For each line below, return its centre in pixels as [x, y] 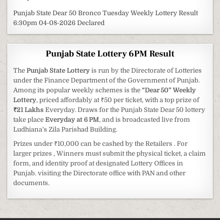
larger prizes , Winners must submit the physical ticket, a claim [110, 153]
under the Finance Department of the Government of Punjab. [107, 80]
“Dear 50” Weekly [169, 90]
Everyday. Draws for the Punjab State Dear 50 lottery [125, 110]
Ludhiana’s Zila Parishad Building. [66, 129]
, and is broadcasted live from [145, 119]
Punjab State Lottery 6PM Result [110, 54]
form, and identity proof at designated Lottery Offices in [98, 163]
